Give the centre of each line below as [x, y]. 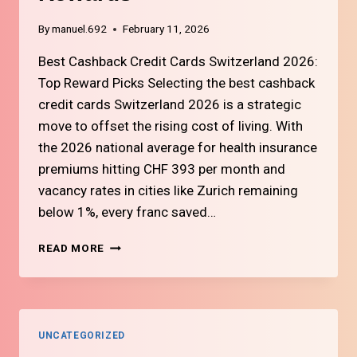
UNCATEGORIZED [82, 336]
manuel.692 [80, 29]
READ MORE [72, 248]
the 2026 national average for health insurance [178, 148]
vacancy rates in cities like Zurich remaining [168, 191]
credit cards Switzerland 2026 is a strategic [170, 105]
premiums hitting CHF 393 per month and [162, 169]
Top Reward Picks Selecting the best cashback [177, 83]
